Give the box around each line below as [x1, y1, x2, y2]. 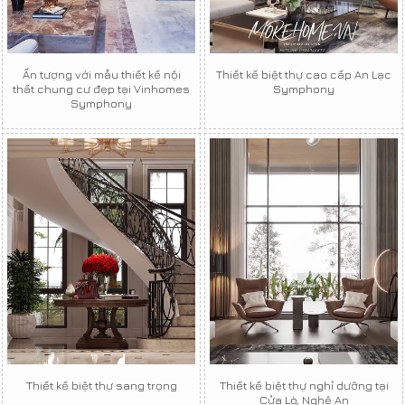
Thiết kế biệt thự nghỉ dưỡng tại [219, 377, 389, 392]
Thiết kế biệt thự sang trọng [25, 377, 177, 392]
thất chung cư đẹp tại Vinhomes [13, 80, 190, 96]
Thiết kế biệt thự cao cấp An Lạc [216, 66, 391, 81]
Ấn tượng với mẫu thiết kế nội [22, 66, 181, 81]
